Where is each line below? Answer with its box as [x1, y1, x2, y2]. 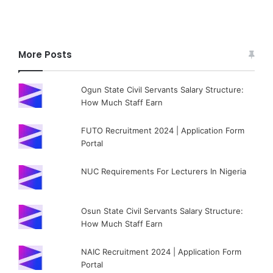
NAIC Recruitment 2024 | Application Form [81, 246, 242, 257]
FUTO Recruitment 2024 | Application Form [81, 125, 245, 135]
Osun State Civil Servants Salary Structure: [81, 205, 244, 216]
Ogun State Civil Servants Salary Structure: [81, 84, 244, 94]
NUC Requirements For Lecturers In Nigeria [81, 166, 247, 176]
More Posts [18, 48, 72, 61]
